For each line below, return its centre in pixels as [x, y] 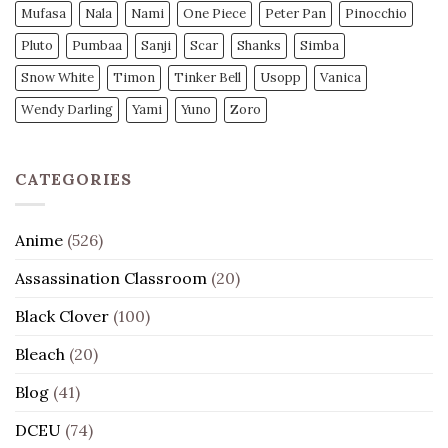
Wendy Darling [67, 110]
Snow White [57, 78]
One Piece [214, 14]
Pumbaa [97, 46]
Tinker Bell [207, 78]
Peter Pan [295, 14]
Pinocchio [376, 14]
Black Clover [62, 315]
